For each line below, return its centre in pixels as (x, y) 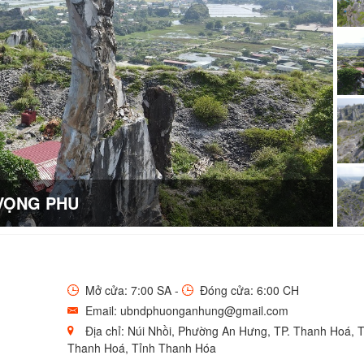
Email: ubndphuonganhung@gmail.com (185, 310)
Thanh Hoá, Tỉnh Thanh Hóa (141, 347)
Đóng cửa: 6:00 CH (247, 290)
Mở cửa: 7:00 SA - (132, 290)
